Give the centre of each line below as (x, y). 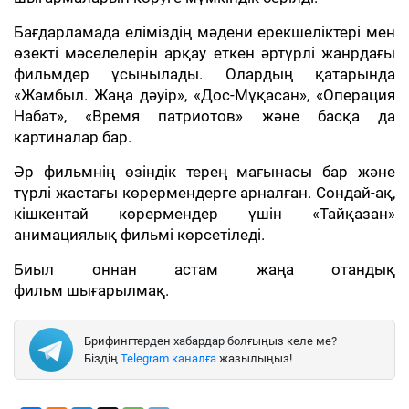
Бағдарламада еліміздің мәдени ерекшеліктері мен (204, 32)
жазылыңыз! (254, 358)
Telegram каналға (168, 358)
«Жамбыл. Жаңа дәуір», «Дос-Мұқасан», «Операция (204, 95)
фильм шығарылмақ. (93, 290)
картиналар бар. (73, 137)
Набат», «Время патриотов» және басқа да (204, 116)
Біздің (102, 358)
